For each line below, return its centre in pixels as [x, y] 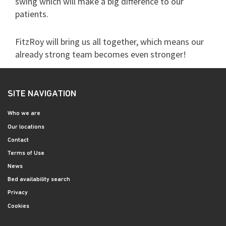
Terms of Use [26, 153]
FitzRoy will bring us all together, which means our [109, 42]
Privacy [18, 193]
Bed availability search [39, 180]
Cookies [18, 206]
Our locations [26, 127]
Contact [18, 140]
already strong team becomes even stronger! [101, 54]
